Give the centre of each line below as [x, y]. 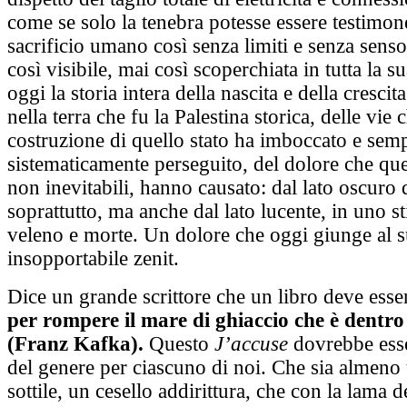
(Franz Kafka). [75, 344]
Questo [179, 344]
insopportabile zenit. [93, 259]
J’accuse [251, 344]
